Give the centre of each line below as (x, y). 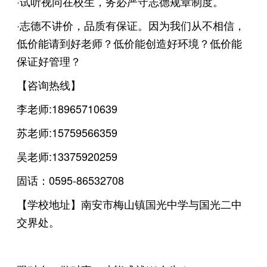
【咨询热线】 (49, 84)
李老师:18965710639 (70, 108)
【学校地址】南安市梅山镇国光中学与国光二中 (130, 204)
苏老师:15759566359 (70, 132)
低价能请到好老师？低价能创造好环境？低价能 (130, 43)
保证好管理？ (49, 60)
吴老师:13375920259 (70, 156)
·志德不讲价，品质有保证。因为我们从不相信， (131, 25)
